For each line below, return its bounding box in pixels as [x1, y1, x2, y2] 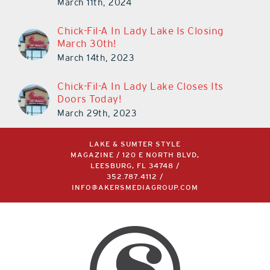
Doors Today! [57, 93, 121, 105]
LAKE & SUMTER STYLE [89, 141, 181, 148]
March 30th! [57, 37, 116, 50]
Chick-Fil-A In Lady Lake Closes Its [57, 80, 224, 93]
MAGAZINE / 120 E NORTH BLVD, [70, 152, 199, 159]
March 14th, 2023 [57, 52, 134, 63]
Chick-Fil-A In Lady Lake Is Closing [57, 25, 224, 37]
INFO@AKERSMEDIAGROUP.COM [71, 184, 198, 192]
